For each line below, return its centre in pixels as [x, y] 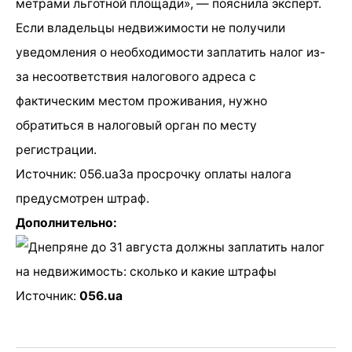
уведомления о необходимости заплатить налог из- [170, 52]
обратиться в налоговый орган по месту [136, 125]
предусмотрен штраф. [82, 198]
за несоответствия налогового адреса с [136, 76]
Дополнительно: [66, 222]
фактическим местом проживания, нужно [141, 101]
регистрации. [56, 149]
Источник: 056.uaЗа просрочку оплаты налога [154, 174]
